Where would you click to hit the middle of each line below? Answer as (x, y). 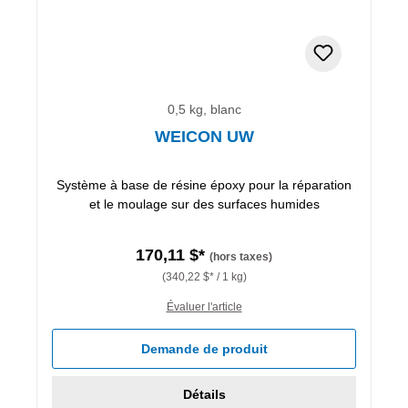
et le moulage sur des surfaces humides (204, 204)
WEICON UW (204, 136)
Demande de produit (204, 348)
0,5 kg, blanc (204, 109)
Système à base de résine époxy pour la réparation (204, 184)
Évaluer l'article (204, 306)
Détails (204, 394)
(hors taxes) (241, 256)
